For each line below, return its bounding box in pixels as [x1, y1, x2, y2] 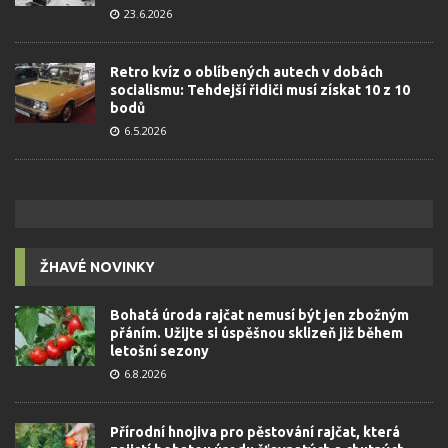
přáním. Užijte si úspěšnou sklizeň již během [110, 325, 403, 342]
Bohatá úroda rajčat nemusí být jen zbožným [110, 307, 409, 324]
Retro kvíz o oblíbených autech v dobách [110, 64, 383, 81]
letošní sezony [110, 343, 209, 360]
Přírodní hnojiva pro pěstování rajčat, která [110, 424, 400, 441]
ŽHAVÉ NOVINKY [40, 259, 155, 276]
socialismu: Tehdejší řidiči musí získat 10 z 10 [110, 82, 410, 99]
